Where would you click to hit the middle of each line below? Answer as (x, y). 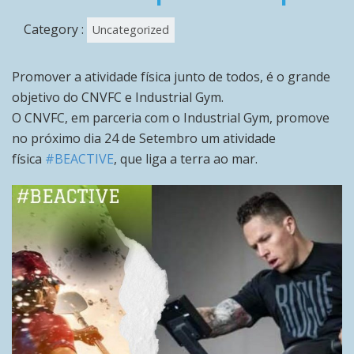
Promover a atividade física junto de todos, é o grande (171, 77)
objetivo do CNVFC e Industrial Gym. (118, 98)
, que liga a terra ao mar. (186, 159)
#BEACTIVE (79, 159)
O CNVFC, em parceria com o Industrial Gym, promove (171, 118)
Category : (55, 30)
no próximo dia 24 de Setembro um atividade (144, 139)
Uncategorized (131, 30)
